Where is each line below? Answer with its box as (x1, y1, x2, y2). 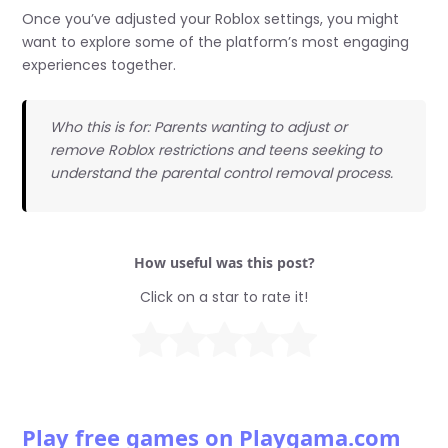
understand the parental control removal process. (49, 162, 393, 183)
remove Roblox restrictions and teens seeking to (49, 139, 382, 160)
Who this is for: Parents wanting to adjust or (49, 116, 347, 137)
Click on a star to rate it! (140, 287, 308, 308)
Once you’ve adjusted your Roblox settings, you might (22, 9, 400, 30)
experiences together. (22, 55, 177, 76)
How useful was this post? (133, 253, 315, 273)
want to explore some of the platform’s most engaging (22, 32, 410, 53)
